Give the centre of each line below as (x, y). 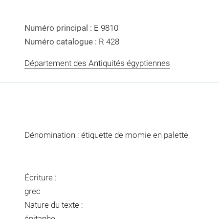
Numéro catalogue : (61, 42)
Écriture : (40, 177)
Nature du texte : (54, 205)
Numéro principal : (59, 28)
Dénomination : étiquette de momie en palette (106, 135)
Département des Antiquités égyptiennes (97, 63)
